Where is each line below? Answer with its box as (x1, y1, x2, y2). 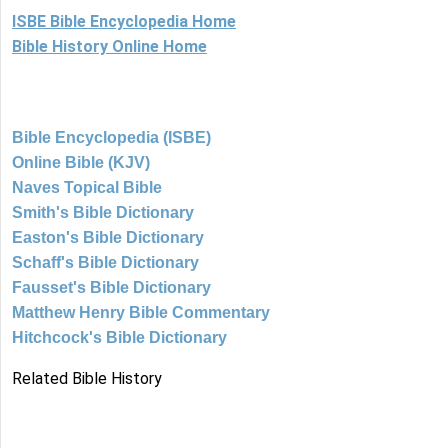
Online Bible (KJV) (12, 154, 150, 172)
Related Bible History (12, 369, 162, 389)
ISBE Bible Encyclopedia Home (12, 12, 236, 32)
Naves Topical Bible (12, 179, 162, 197)
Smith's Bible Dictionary (12, 204, 194, 222)
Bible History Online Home (12, 37, 207, 57)
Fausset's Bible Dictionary (12, 279, 211, 297)
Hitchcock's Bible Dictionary (12, 329, 227, 347)
